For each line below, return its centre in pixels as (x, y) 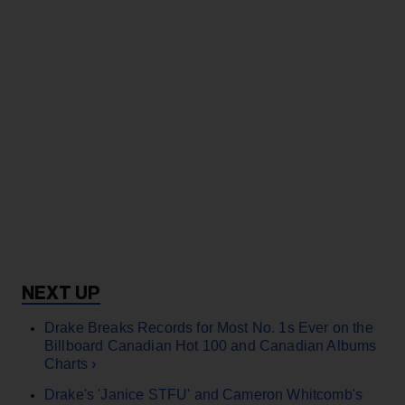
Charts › (71, 363)
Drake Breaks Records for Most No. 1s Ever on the (209, 327)
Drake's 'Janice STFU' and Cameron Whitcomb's (204, 394)
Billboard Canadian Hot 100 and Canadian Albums (211, 345)
